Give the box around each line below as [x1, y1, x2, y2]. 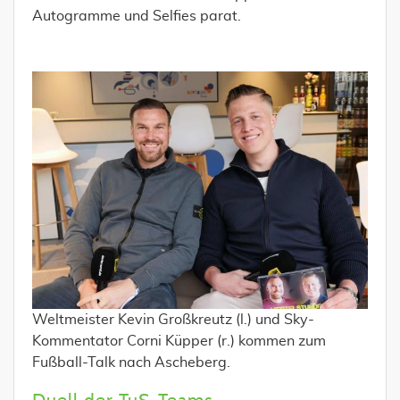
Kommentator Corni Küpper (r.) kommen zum [32, 333, 326, 348]
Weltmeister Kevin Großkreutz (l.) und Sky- [32, 312, 314, 327]
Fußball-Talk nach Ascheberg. [32, 354, 230, 370]
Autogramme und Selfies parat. [32, 9, 241, 23]
